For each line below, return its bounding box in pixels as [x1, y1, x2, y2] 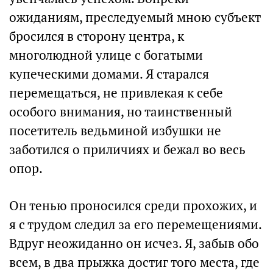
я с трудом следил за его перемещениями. [9, 216, 261, 233]
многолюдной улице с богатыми [9, 47, 203, 63]
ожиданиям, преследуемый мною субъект [9, 9, 261, 26]
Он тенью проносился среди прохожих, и [9, 197, 257, 214]
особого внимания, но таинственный [9, 104, 232, 120]
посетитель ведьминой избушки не [9, 122, 221, 139]
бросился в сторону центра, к [9, 28, 184, 44]
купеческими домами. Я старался [9, 66, 209, 82]
